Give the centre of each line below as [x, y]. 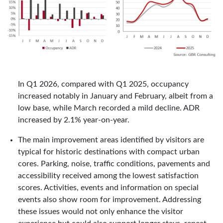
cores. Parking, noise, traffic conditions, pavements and [114, 164]
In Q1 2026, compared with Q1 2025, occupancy [103, 84]
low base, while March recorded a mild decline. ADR [109, 108]
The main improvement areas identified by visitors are [111, 140]
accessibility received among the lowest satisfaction [108, 175]
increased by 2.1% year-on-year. [74, 120]
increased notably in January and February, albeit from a [115, 96]
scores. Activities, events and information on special [108, 187]
